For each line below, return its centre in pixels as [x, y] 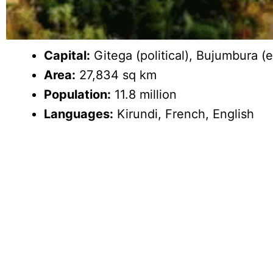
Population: [78, 94]
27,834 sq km [116, 75]
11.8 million [144, 94]
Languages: [79, 114]
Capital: [67, 55]
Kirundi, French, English [184, 114]
